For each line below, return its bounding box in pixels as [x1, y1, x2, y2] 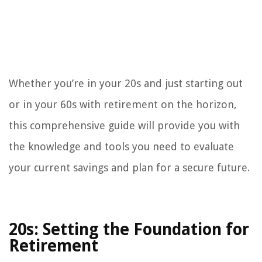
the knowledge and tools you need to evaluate [9, 140, 234, 153]
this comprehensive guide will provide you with [9, 119, 240, 132]
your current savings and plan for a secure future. [9, 161, 250, 174]
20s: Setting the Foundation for [9, 220, 249, 240]
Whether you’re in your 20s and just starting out [9, 77, 243, 90]
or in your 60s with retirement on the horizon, [9, 98, 237, 111]
